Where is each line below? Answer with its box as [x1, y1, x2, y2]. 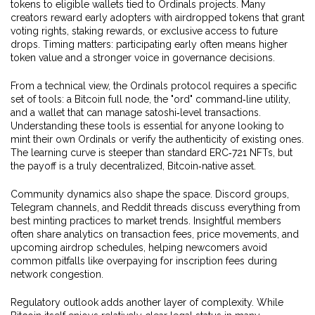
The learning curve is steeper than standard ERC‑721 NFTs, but [11, 147, 292, 158]
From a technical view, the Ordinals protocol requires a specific [11, 80, 297, 91]
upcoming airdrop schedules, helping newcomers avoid [11, 242, 267, 253]
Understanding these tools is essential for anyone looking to [11, 120, 284, 131]
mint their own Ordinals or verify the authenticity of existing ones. [11, 134, 304, 145]
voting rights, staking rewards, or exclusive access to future [11, 25, 278, 37]
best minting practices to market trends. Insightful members [11, 215, 281, 226]
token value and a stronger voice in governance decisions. [11, 52, 275, 63]
